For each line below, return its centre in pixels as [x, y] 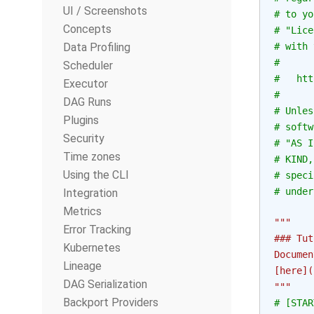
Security [84, 138]
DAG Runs [87, 102]
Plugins [81, 120]
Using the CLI [96, 175]
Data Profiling [97, 47]
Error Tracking [97, 230]
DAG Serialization [105, 284]
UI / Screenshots [105, 11]
